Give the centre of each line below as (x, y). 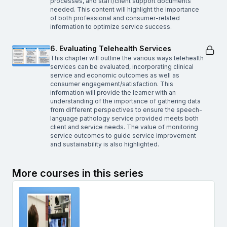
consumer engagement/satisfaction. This (112, 84)
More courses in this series (78, 174)
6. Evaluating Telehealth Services (111, 49)
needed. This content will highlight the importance (125, 10)
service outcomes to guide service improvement (123, 136)
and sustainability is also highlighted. (105, 144)
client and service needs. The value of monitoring (124, 127)
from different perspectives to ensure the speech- (126, 110)
